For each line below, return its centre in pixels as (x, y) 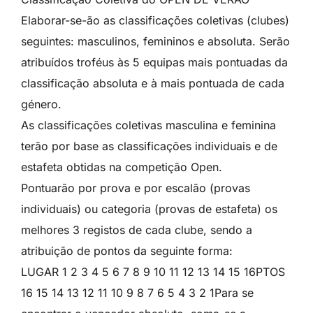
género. (41, 104)
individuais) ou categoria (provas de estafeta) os (149, 209)
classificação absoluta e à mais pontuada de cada (153, 83)
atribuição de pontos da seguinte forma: (127, 251)
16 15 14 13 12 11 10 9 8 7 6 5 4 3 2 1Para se (137, 293)
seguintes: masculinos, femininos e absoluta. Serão (155, 42)
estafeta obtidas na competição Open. (122, 167)
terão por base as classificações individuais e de (149, 146)
